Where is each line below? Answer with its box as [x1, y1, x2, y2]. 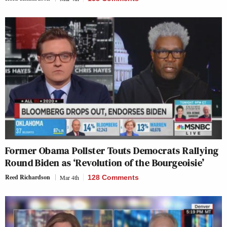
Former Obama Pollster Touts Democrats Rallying [5, 143, 219, 158]
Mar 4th [60, 173, 79, 181]
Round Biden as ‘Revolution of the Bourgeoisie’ [5, 155, 205, 170]
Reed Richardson [5, 172, 50, 181]
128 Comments [88, 173, 139, 181]
